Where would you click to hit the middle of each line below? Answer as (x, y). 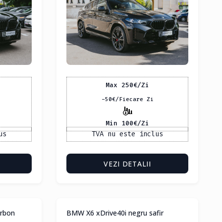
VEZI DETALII (127, 164)
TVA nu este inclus (127, 134)
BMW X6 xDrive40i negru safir (115, 213)
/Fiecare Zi (134, 100)
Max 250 (119, 85)
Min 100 (119, 123)
